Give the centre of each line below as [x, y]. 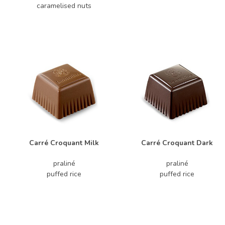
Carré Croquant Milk [64, 143]
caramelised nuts [64, 6]
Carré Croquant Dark [177, 143]
